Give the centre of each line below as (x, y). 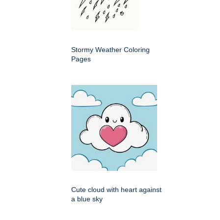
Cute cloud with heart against (116, 190)
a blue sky (87, 199)
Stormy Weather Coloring (110, 50)
